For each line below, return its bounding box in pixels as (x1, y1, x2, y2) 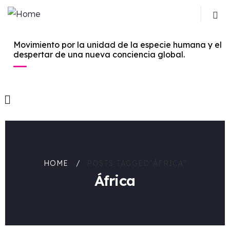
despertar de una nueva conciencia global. (13, 49, 185, 60)
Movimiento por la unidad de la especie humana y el (13, 40, 222, 50)
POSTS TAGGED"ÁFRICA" (86, 159, 187, 168)
